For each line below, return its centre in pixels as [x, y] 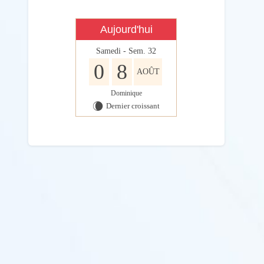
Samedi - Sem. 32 [126, 51]
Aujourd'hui [126, 30]
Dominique [126, 93]
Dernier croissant [133, 106]
